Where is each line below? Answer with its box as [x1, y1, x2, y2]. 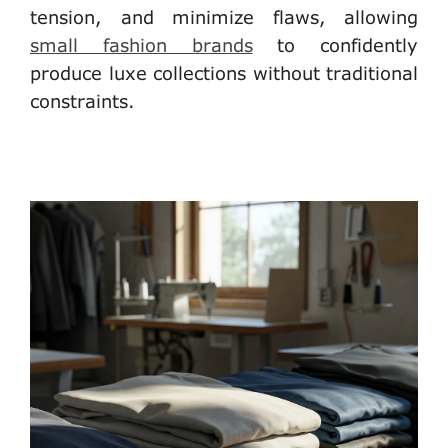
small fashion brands [30, 33, 253, 56]
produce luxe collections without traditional [30, 61, 418, 84]
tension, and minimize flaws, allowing [30, 5, 418, 28]
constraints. [30, 89, 135, 112]
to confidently [252, 33, 418, 56]
